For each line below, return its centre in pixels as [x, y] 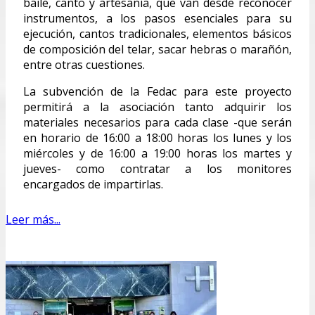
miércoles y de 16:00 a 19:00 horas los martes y [157, 153]
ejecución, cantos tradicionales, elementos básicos [157, 33]
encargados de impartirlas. [93, 184]
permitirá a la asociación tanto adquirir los [157, 107]
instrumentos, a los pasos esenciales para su [157, 18]
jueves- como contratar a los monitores [157, 168]
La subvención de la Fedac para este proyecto [157, 91]
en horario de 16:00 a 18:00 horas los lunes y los [157, 137]
